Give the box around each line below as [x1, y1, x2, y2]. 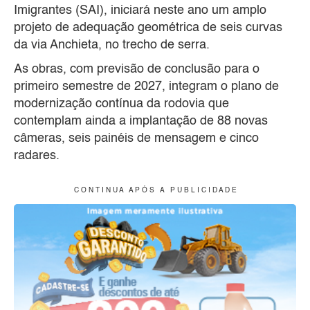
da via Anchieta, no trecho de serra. [14, 39, 210, 52]
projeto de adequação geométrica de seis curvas [14, 21, 282, 35]
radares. [14, 149, 60, 163]
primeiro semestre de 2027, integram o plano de [14, 80, 279, 93]
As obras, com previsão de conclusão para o [14, 63, 259, 76]
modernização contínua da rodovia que [14, 98, 229, 111]
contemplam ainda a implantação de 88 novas [14, 115, 268, 128]
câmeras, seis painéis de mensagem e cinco [14, 132, 259, 145]
